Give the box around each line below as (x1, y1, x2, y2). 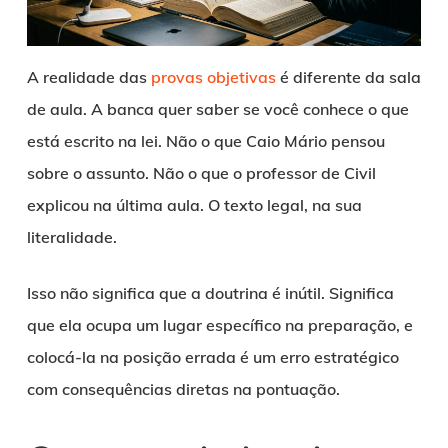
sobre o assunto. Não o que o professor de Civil (26, 162, 376, 183)
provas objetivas (150, 66, 276, 87)
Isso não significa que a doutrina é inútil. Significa (26, 282, 394, 303)
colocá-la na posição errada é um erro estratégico (26, 346, 399, 367)
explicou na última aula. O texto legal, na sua (26, 194, 362, 215)
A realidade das (26, 66, 151, 87)
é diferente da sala (275, 66, 421, 87)
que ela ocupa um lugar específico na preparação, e (26, 314, 413, 335)
